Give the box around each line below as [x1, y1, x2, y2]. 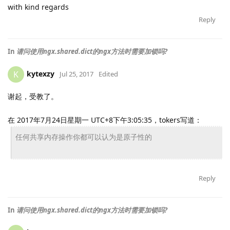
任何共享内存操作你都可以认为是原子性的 [15, 132, 152, 142]
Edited [99, 69, 118, 79]
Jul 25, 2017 [60, 69, 93, 79]
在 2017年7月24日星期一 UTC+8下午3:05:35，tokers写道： [8, 115, 202, 125]
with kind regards [8, 2, 69, 12]
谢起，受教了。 [8, 91, 58, 101]
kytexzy [27, 68, 54, 79]
